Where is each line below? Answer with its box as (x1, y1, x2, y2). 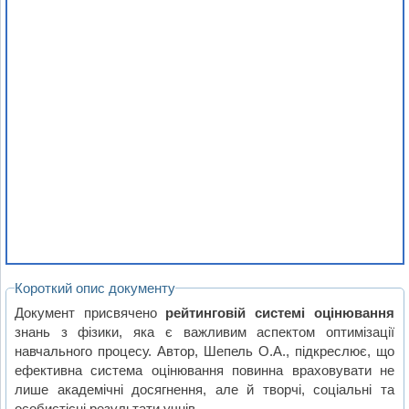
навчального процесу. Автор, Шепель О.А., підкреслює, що (15, 342, 395, 359)
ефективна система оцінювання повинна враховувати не (15, 362, 395, 378)
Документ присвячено (15, 304, 166, 320)
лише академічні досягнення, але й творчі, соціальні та (15, 381, 395, 397)
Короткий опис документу (15, 280, 176, 297)
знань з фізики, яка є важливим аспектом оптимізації (15, 323, 395, 340)
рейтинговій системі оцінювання (165, 304, 395, 320)
